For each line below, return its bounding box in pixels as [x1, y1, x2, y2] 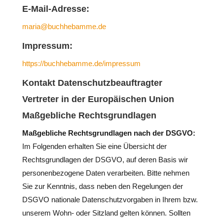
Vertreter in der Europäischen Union [22, 94, 174, 104]
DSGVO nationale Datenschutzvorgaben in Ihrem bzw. [22, 195, 198, 204]
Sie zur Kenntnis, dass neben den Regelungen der [22, 182, 183, 190]
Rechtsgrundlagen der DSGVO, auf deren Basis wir [22, 155, 188, 164]
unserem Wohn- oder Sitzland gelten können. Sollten [22, 209, 190, 217]
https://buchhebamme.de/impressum [22, 59, 141, 68]
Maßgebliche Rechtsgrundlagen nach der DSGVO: [22, 129, 195, 137]
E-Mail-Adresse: [22, 4, 89, 14]
